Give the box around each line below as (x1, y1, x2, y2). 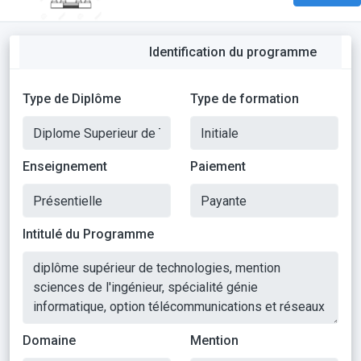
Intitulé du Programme (23, 226, 154, 242)
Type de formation (190, 91, 299, 106)
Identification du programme (149, 44, 317, 60)
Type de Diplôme (23, 91, 121, 106)
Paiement (190, 159, 246, 174)
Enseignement (23, 159, 107, 174)
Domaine (23, 333, 76, 348)
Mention (190, 333, 239, 348)
